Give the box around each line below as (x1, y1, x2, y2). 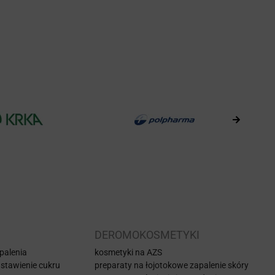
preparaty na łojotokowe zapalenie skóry (95, 260, 249, 270)
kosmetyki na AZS (95, 247, 162, 257)
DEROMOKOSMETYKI (95, 228, 199, 241)
